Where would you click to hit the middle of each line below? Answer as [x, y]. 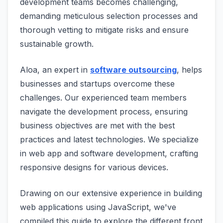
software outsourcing [133, 70]
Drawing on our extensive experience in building [111, 193]
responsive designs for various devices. [94, 167]
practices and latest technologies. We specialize [109, 140]
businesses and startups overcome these [97, 84]
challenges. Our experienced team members [103, 98]
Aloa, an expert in [55, 70]
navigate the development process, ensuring [104, 112]
